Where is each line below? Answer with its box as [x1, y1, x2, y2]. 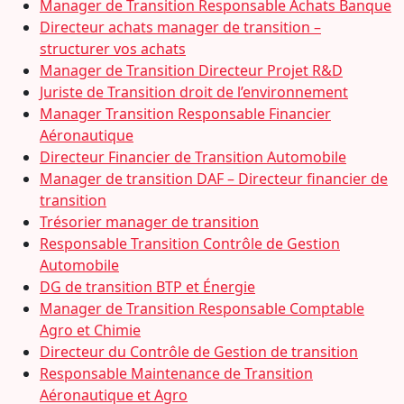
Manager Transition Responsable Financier [40, 104, 331, 124]
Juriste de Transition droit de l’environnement [40, 82, 348, 102]
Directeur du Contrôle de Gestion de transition [40, 342, 358, 362]
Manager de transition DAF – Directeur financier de [40, 169, 388, 188]
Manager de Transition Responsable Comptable [40, 298, 364, 318]
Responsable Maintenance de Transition [40, 363, 313, 383]
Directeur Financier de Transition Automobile [40, 147, 346, 167]
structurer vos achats [40, 39, 186, 59]
